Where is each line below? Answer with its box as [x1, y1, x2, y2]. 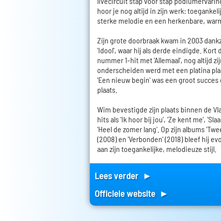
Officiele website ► [95, 187, 169, 199]
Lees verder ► [95, 170, 152, 182]
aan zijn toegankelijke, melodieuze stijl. [97, 144, 217, 154]
